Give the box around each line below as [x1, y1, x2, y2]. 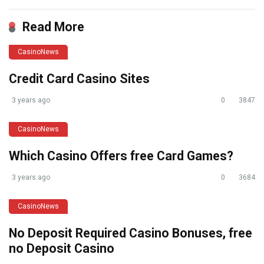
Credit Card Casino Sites [9, 71, 150, 86]
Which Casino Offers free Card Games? [9, 148, 233, 163]
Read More [22, 19, 84, 34]
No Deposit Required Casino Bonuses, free [9, 225, 252, 240]
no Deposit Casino [9, 240, 114, 256]
